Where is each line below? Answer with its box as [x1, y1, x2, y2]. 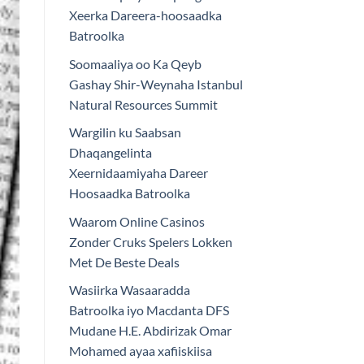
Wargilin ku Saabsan [68, 124, 181, 141]
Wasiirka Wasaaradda [68, 282, 190, 298]
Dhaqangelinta [68, 145, 152, 161]
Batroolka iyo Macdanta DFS [68, 302, 229, 318]
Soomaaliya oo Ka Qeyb [68, 55, 201, 71]
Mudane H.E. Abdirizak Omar [68, 323, 232, 339]
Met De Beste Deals [68, 253, 180, 270]
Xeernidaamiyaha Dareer [68, 165, 208, 181]
